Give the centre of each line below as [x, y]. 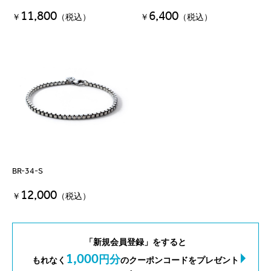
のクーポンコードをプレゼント [180, 260]
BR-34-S [28, 171]
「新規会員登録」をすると [135, 242]
